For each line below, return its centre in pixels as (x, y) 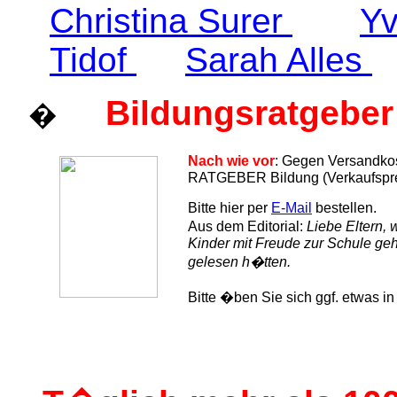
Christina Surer (171, 21)
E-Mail (292, 208)
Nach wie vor (231, 161)
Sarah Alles (279, 60)
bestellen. (344, 208)
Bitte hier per (230, 208)
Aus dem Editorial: (247, 226)
